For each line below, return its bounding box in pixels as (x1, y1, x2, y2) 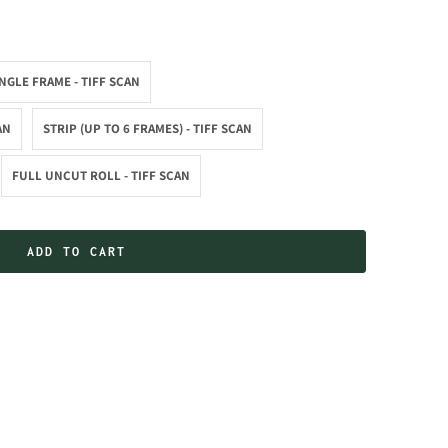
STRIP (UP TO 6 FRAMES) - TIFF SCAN (43, 119, 252, 137)
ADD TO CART (26, 243, 126, 259)
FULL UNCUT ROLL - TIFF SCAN (12, 166, 190, 184)
